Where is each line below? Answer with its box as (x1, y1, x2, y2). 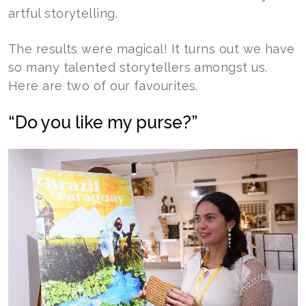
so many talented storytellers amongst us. (8, 60, 268, 74)
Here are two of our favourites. (8, 79, 198, 93)
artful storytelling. (8, 6, 117, 20)
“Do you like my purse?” (8, 112, 197, 133)
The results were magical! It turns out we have (8, 42, 295, 56)
